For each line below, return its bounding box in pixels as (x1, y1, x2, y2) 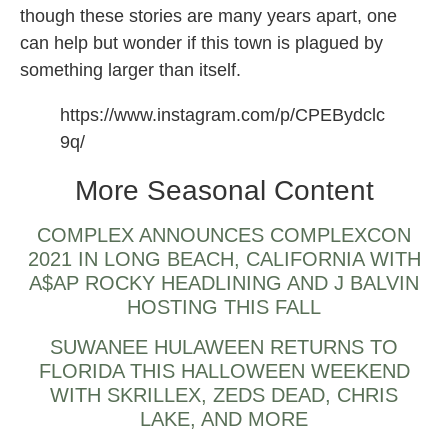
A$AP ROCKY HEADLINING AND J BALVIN (29, 272, 419, 295)
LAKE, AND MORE (140, 408, 308, 431)
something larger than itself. (20, 60, 241, 81)
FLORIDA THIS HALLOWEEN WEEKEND (38, 360, 410, 383)
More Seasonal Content (74, 175, 374, 207)
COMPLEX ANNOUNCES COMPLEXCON (37, 224, 411, 247)
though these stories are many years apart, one (20, 6, 397, 27)
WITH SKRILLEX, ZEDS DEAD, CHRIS (50, 384, 398, 407)
